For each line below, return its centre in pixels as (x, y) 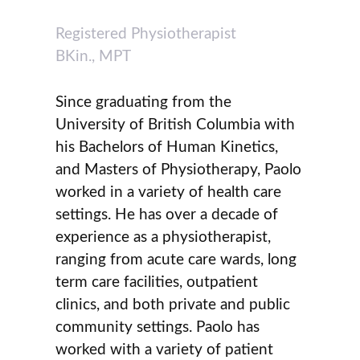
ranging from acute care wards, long (176, 260)
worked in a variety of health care (169, 192)
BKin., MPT (94, 57)
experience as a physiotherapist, (164, 237)
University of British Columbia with (176, 125)
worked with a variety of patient (165, 350)
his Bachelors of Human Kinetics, (167, 147)
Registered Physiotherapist (146, 35)
